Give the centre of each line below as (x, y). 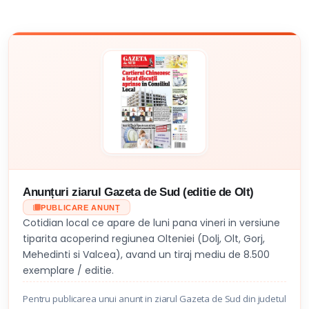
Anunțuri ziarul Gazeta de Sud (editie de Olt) (138, 192)
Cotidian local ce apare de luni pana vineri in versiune (151, 223)
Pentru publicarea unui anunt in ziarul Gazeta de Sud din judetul (154, 299)
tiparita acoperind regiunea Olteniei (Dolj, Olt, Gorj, (144, 239)
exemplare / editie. (68, 270)
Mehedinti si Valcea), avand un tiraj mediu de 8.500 (146, 255)
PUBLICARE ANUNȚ (81, 207)
